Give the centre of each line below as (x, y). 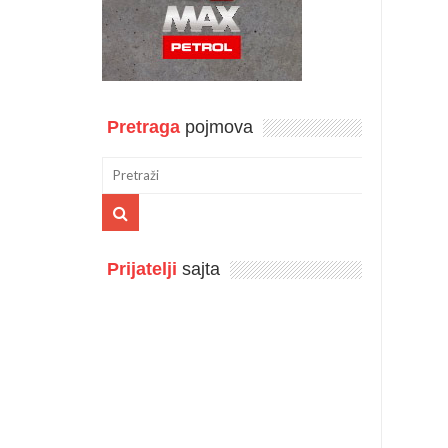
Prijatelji (142, 268)
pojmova (216, 126)
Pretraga (143, 126)
